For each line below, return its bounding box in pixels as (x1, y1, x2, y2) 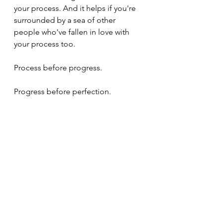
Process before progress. (14, 62, 102, 72)
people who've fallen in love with (14, 27, 131, 37)
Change (5, 208, 30, 218)
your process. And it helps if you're (14, 3, 138, 13)
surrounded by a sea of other (14, 15, 117, 25)
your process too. (14, 39, 75, 49)
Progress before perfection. (14, 86, 111, 96)
